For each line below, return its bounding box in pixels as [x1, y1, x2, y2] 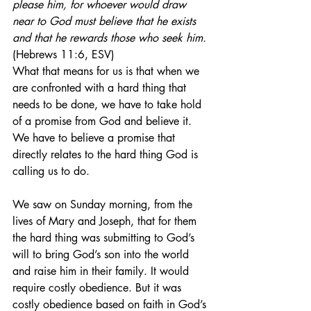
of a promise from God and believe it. [12, 114, 195, 128]
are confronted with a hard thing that [12, 81, 190, 95]
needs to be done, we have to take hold [12, 97, 205, 112]
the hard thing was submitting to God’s [12, 230, 198, 245]
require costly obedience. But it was [12, 280, 185, 295]
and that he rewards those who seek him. [12, 31, 206, 45]
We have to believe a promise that [12, 131, 178, 145]
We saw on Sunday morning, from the [12, 197, 196, 212]
